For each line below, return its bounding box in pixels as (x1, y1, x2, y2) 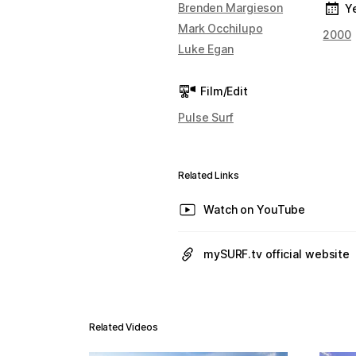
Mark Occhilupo (178, 21, 263, 35)
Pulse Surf (178, 110, 234, 124)
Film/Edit (200, 84, 248, 98)
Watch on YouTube (203, 203, 306, 216)
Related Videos (89, 321, 158, 333)
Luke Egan (178, 42, 234, 56)
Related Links (178, 169, 239, 181)
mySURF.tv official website (203, 247, 350, 261)
